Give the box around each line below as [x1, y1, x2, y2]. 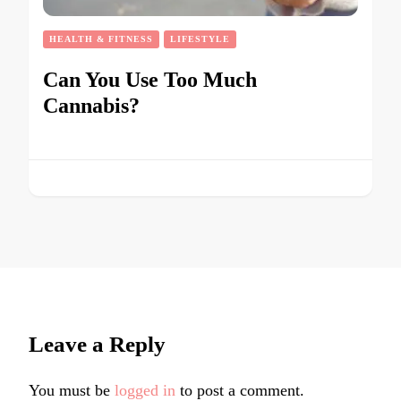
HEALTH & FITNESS [49, 33, 153, 44]
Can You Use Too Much [43, 67, 257, 91]
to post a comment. [175, 380, 304, 399]
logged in [115, 380, 175, 399]
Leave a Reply [29, 331, 166, 356]
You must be [29, 380, 115, 399]
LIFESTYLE [170, 33, 230, 44]
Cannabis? [43, 93, 140, 117]
